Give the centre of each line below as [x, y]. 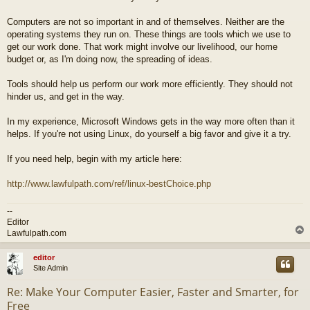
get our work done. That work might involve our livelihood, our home [142, 46]
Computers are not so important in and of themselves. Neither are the [146, 21]
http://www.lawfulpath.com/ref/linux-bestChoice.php [109, 183]
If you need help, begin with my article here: [94, 158]
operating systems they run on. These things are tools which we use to [149, 34]
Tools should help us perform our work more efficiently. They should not [150, 84]
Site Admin [51, 268]
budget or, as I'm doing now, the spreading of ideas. [110, 59]
